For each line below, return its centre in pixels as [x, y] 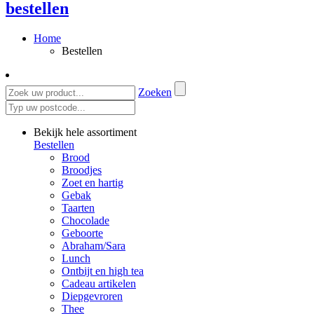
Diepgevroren [92, 296]
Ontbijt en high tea [103, 271]
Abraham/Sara [94, 245]
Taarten [78, 207]
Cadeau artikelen [99, 283]
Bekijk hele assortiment [85, 132]
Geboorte [82, 233]
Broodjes [82, 170]
